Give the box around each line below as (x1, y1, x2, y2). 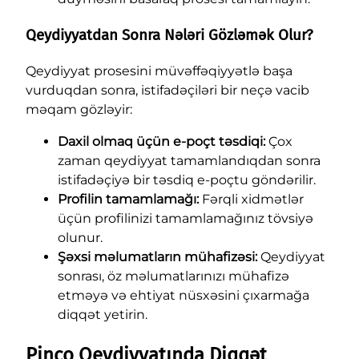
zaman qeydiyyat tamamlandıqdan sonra (58, 152, 321, 168)
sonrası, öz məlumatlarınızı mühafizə (58, 268, 289, 284)
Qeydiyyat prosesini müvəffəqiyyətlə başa (26, 63, 292, 79)
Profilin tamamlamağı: (58, 191, 199, 207)
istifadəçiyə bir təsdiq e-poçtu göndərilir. (58, 171, 316, 188)
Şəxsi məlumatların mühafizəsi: (58, 248, 257, 264)
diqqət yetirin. (58, 306, 147, 322)
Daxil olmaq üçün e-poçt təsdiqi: (58, 133, 265, 149)
